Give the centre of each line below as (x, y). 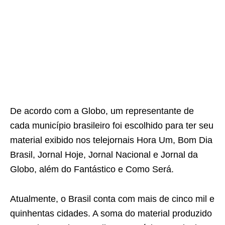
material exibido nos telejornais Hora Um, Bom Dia (111, 140)
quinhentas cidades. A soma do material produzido (111, 213)
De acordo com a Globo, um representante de (102, 111)
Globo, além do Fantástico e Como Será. (92, 169)
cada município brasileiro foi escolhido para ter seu (112, 125)
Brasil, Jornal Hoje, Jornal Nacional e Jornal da (104, 154)
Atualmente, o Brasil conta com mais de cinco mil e (112, 199)
